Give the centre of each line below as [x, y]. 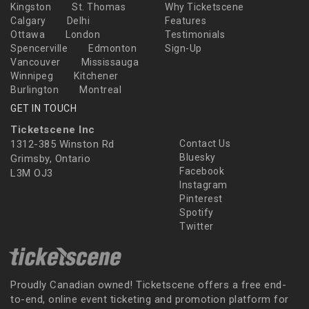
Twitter [195, 227]
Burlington [34, 90]
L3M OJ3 [32, 173]
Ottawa [28, 35]
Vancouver [36, 62]
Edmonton [112, 49]
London [83, 35]
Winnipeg [32, 76]
